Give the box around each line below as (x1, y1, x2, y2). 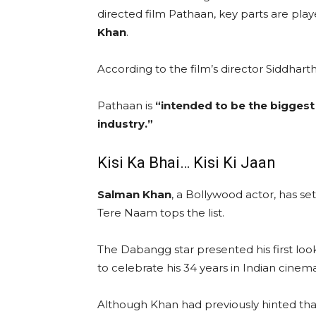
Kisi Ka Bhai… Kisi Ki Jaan (97, 154, 276, 172)
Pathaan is (97, 99, 155, 113)
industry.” (97, 117, 153, 131)
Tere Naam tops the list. (97, 206, 224, 220)
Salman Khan (97, 188, 171, 202)
